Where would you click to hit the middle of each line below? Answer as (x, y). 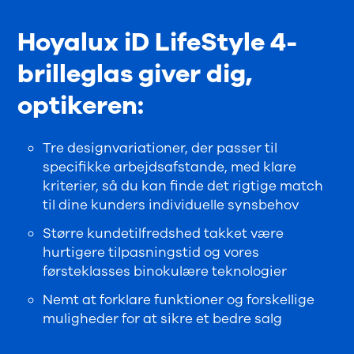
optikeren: (81, 105)
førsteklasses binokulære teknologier (165, 271)
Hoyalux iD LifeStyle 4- (158, 42)
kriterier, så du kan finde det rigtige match (183, 186)
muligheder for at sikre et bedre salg (163, 318)
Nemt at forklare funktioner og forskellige (179, 299)
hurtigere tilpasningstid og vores (151, 252)
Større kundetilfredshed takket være (164, 233)
